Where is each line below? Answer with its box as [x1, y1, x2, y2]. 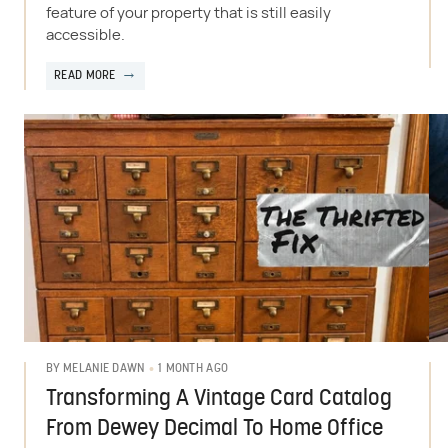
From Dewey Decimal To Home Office [46, 417, 383, 441]
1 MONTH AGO [157, 362, 229, 375]
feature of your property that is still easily [46, 5, 331, 21]
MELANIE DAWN [63, 363, 145, 376]
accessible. [46, 27, 125, 43]
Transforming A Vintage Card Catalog [46, 387, 392, 411]
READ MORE [54, 69, 116, 82]
